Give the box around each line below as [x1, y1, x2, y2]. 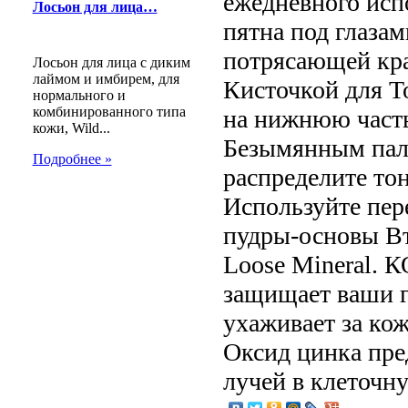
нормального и [32, 87, 126, 103]
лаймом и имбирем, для [32, 70, 179, 87]
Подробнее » [32, 150, 112, 167]
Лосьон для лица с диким [32, 54, 190, 70]
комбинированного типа [32, 103, 186, 119]
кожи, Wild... [32, 119, 110, 136]
